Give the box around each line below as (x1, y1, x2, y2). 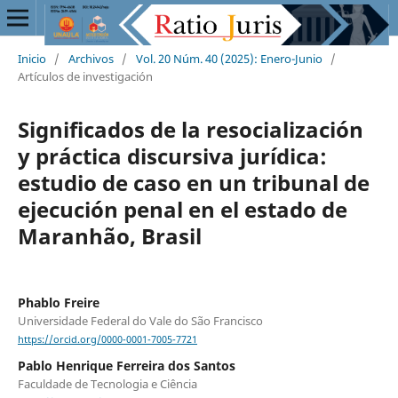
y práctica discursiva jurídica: (17, 140, 327, 171)
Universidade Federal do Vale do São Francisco (17, 312, 263, 329)
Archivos (68, 50, 114, 67)
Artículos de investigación (17, 68, 153, 84)
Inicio (17, 50, 46, 67)
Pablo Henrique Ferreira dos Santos (17, 357, 235, 375)
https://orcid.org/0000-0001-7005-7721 (17, 333, 197, 346)
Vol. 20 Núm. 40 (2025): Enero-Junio (135, 50, 322, 67)
